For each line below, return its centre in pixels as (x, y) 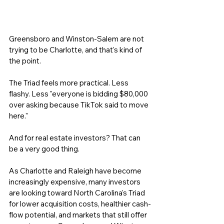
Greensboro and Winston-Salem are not (77, 39)
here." (18, 116)
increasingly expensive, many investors (75, 182)
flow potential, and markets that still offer (79, 215)
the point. (25, 61)
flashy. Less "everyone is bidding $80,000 (79, 94)
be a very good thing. (44, 149)
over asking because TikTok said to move (79, 105)
